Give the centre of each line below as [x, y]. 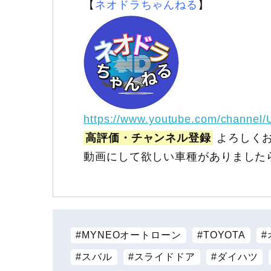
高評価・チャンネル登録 [148, 138]
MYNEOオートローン [131, 235]
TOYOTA [224, 235]
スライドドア [165, 257]
